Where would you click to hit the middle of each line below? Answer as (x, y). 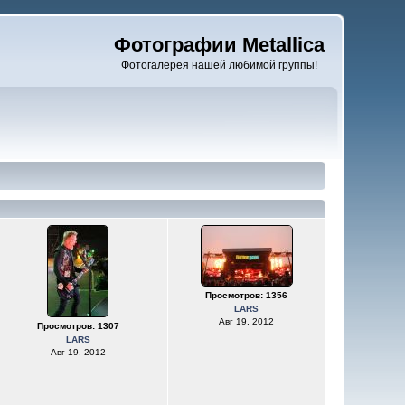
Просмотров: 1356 (246, 295)
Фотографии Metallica (219, 45)
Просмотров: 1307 (78, 326)
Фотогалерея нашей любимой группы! (219, 65)
